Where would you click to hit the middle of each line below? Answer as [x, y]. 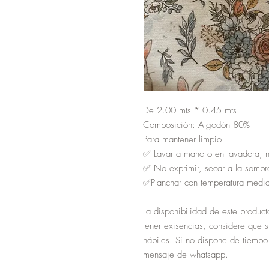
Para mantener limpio [182, 140]
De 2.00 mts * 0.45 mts [189, 111]
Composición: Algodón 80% [196, 125]
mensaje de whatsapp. [185, 255]
